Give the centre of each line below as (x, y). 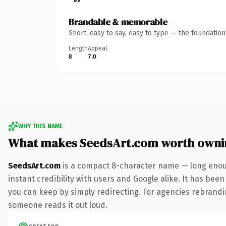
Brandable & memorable (118, 22)
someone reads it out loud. (58, 205)
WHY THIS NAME (40, 126)
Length (78, 48)
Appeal (97, 48)
